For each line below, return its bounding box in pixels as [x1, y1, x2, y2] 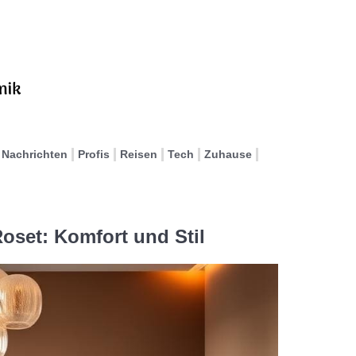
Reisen [120, 148, 157, 161]
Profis [78, 148, 110, 161]
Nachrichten [2, 148, 68, 161]
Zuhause [204, 148, 252, 161]
